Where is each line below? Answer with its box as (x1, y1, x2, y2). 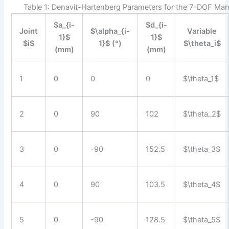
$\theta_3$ (183, 144, 221, 154)
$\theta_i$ (183, 38, 221, 48)
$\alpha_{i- (90, 26, 130, 36)
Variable (187, 26, 217, 36)
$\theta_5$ (183, 215, 221, 224)
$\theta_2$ (183, 109, 221, 119)
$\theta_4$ (183, 179, 221, 189)
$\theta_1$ (183, 74, 219, 83)
